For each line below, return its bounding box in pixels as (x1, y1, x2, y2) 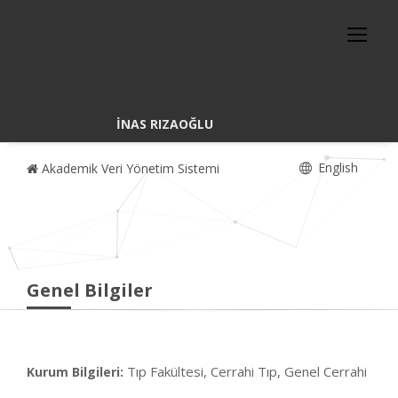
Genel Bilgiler (27, 278, 153, 302)
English (314, 159, 358, 176)
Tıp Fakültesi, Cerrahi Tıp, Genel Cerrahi (127, 362, 367, 380)
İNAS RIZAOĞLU (115, 115, 213, 132)
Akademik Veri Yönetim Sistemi (38, 160, 219, 177)
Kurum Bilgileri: (27, 363, 123, 380)
